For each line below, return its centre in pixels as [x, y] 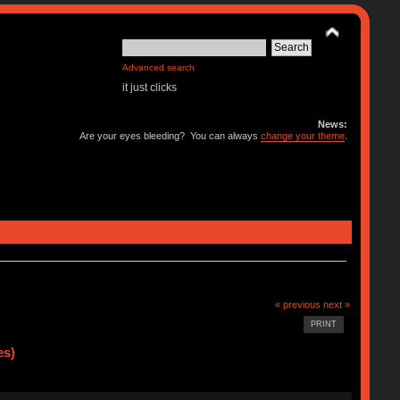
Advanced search [159, 67]
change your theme [303, 136]
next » [337, 304]
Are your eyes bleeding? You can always [171, 136]
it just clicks [150, 87]
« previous [298, 304]
